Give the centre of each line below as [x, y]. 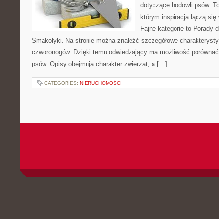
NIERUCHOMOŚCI [101, 83]
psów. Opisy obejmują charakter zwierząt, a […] [99, 64]
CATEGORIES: [62, 83]
